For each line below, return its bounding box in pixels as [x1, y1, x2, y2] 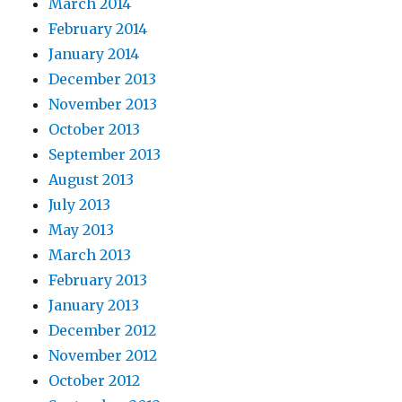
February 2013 [48, 271, 148, 290]
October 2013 [48, 120, 141, 139]
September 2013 [48, 145, 162, 164]
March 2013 [48, 246, 132, 265]
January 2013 [48, 296, 140, 315]
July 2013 [48, 196, 111, 214]
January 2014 [48, 45, 140, 64]
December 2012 [48, 321, 157, 340]
